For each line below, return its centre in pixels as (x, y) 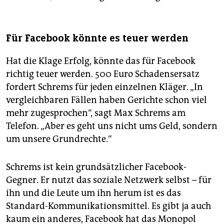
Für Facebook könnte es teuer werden (97, 38)
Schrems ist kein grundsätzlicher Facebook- (96, 167)
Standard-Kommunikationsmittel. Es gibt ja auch (108, 206)
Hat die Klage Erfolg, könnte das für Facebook (101, 61)
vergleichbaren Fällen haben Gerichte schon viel (106, 100)
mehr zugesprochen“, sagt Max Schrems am (96, 113)
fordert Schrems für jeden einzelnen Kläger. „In (104, 87)
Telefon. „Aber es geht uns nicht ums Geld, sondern (112, 126)
